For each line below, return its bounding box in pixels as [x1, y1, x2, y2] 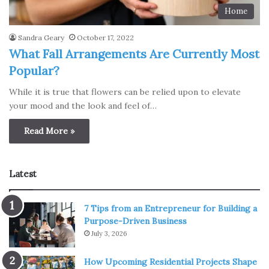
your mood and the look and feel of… [9, 100, 157, 112]
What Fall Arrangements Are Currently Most [9, 46, 259, 62]
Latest [9, 168, 37, 180]
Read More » [24, 125, 74, 137]
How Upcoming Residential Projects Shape [84, 256, 257, 268]
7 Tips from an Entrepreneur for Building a [84, 203, 257, 214]
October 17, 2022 [77, 33, 134, 43]
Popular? [9, 63, 59, 79]
